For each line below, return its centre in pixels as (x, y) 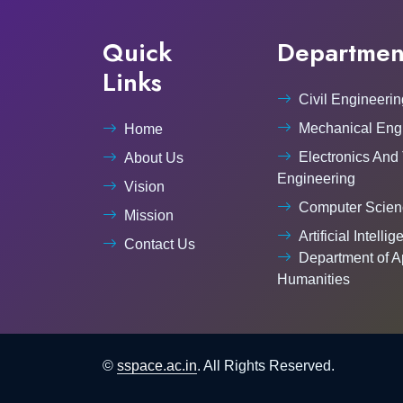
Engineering (316, 179)
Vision (144, 187)
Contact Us (160, 245)
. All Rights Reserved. (266, 366)
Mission (149, 216)
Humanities (313, 280)
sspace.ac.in (157, 366)
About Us (154, 158)
